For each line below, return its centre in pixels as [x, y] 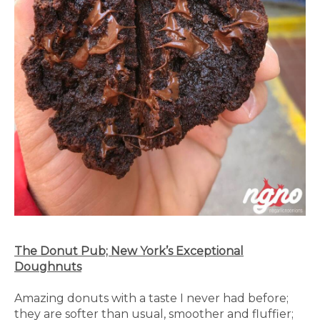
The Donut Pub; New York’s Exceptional [129, 251]
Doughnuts [48, 266]
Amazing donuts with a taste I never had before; [151, 298]
